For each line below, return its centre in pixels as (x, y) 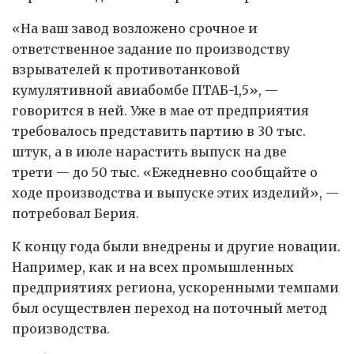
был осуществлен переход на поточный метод (169, 308)
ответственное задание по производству (151, 49)
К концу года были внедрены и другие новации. (176, 246)
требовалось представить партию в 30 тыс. (159, 131)
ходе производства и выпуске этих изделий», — (175, 192)
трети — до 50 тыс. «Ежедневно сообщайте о (165, 172)
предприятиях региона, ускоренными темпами (175, 287)
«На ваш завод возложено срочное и (135, 28)
